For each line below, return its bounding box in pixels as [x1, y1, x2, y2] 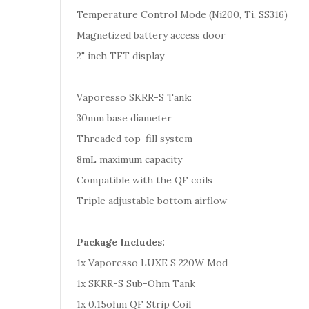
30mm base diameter [77, 112, 172, 124]
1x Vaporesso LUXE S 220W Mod [77, 257, 228, 269]
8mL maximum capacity [77, 153, 185, 166]
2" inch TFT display [77, 50, 167, 62]
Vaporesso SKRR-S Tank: [77, 91, 192, 103]
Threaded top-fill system [77, 132, 192, 145]
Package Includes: [77, 236, 165, 248]
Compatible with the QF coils [77, 174, 212, 186]
